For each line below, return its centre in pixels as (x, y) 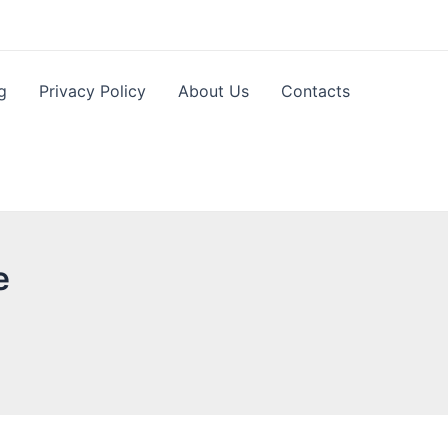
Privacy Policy (93, 91)
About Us (214, 91)
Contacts (316, 91)
